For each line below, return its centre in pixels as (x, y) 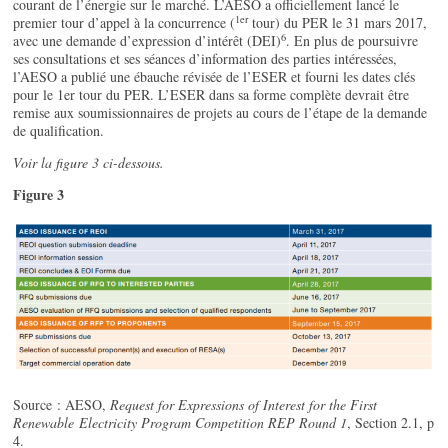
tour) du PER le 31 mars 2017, (340, 23)
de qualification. (59, 131)
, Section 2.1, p (391, 423)
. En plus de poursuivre (352, 41)
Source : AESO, (62, 405)
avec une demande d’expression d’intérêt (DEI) (147, 41)
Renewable (46, 423)
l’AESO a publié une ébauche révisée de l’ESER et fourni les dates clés (214, 77)
